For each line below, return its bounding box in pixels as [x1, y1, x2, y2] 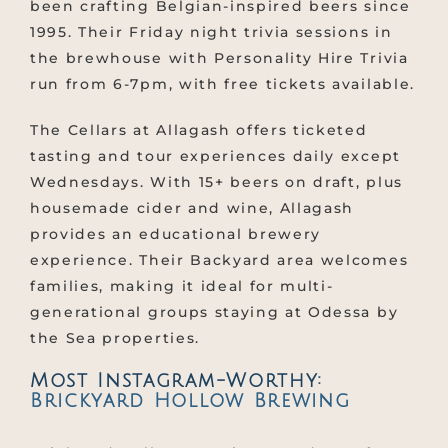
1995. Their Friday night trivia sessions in [30, 23, 393, 42]
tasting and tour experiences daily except [30, 147, 401, 166]
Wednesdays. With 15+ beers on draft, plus [30, 173, 403, 192]
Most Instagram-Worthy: [30, 371, 323, 392]
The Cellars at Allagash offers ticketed [30, 121, 368, 140]
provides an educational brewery [30, 225, 322, 244]
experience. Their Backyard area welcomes [30, 251, 409, 270]
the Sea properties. [30, 329, 200, 348]
